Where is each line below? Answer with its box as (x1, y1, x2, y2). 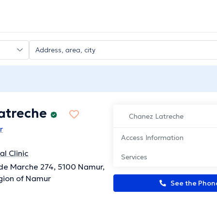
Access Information (121, 133, 184, 142)
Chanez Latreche (129, 112, 184, 121)
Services (121, 153, 147, 162)
